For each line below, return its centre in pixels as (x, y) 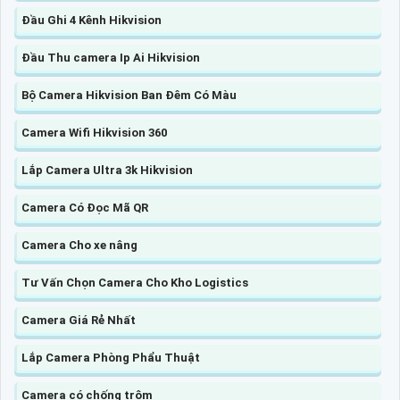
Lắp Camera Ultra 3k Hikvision (107, 170)
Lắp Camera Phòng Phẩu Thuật (111, 357)
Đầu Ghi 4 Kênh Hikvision (92, 20)
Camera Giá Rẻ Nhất (79, 320)
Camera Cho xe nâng (79, 245)
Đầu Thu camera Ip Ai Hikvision (111, 57)
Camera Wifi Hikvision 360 (94, 132)
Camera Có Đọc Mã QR (85, 207)
